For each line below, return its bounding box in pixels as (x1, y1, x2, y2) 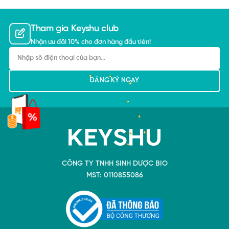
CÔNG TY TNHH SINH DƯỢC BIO (61, 159, 168, 168)
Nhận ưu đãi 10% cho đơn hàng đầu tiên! (31, 38, 151, 45)
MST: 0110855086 (86, 171, 143, 179)
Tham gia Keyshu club (31, 24, 119, 34)
